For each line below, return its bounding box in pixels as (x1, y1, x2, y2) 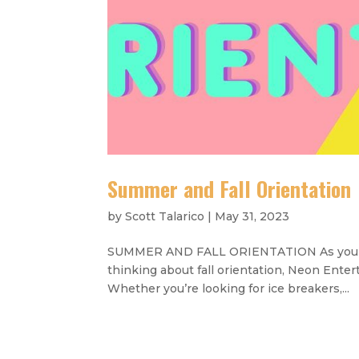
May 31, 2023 (215, 208, 290, 224)
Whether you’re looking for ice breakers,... (107, 280, 350, 296)
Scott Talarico (125, 208, 205, 224)
